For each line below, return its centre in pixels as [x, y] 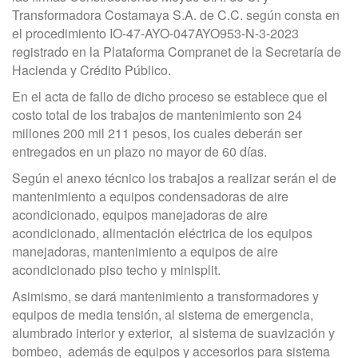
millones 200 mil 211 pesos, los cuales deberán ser [157, 133]
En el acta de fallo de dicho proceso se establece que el [170, 97]
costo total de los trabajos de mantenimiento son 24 [157, 115]
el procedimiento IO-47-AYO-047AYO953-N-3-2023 [155, 34]
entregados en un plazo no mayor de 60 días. [141, 152]
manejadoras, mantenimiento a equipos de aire [145, 252]
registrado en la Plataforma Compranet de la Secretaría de [177, 52]
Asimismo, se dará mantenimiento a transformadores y [165, 296]
